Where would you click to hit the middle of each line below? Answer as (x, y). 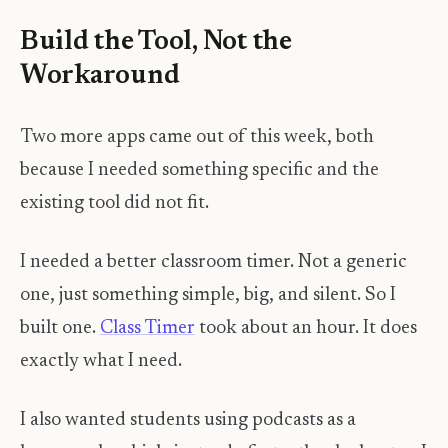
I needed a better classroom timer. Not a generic (213, 263)
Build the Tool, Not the (156, 43)
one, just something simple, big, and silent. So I (208, 296)
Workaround (100, 77)
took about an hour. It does (306, 329)
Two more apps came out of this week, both (197, 137)
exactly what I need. (101, 362)
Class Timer (147, 329)
